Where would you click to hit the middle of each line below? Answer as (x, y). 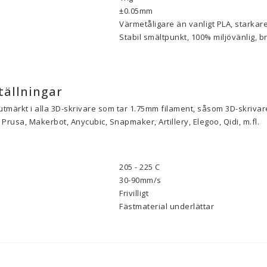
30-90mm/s (140, 180)
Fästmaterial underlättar (167, 206)
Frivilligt (134, 193)
